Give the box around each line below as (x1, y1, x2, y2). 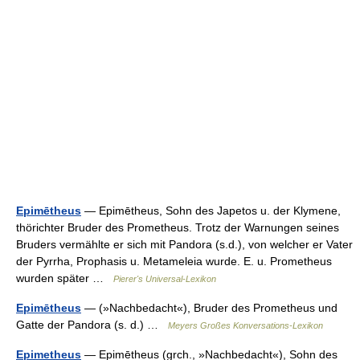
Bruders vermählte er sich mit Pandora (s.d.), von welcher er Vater (16, 238, 353, 251)
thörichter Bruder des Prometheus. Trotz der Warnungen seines (16, 221, 339, 234)
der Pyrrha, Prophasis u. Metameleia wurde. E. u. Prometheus (16, 255, 332, 268)
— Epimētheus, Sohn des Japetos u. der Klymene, (81, 204, 341, 217)
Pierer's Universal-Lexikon (113, 274, 216, 284)
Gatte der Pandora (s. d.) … (16, 318, 168, 331)
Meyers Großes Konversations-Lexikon (168, 321, 323, 330)
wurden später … (16, 272, 113, 284)
